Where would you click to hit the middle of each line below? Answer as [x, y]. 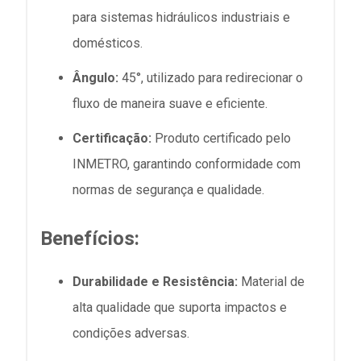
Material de [271, 282]
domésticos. [108, 43]
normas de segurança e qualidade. [168, 190]
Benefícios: [90, 239]
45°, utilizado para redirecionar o [211, 78]
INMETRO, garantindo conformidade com [187, 164]
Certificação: [112, 139]
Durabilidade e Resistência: [155, 282]
